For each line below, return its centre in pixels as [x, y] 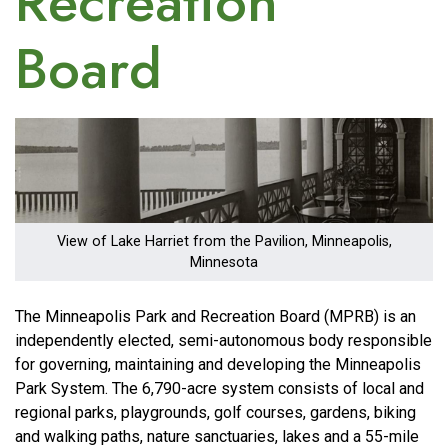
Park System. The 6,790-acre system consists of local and [219, 388]
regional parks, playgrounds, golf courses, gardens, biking [215, 412]
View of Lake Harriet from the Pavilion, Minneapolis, [224, 241]
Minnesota [224, 262]
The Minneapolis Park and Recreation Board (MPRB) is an [215, 316]
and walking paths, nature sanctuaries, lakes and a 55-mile [217, 436]
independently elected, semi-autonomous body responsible [223, 340]
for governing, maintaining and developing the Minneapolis [218, 364]
